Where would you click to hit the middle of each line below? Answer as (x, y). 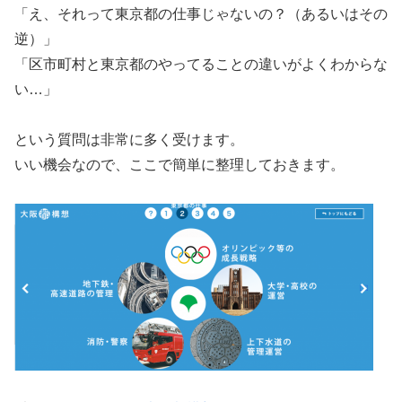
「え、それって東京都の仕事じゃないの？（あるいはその (201, 13)
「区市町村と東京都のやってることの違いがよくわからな (201, 64)
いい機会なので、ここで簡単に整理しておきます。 (179, 165)
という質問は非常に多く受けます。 (129, 140)
